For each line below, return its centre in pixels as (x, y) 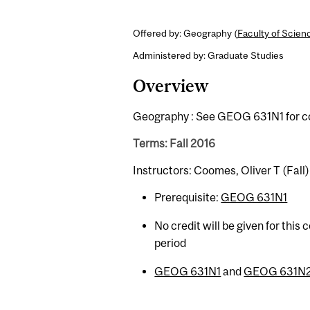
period (171, 243)
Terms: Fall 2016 (174, 143)
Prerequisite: (188, 198)
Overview (171, 86)
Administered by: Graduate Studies (208, 56)
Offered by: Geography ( (185, 33)
